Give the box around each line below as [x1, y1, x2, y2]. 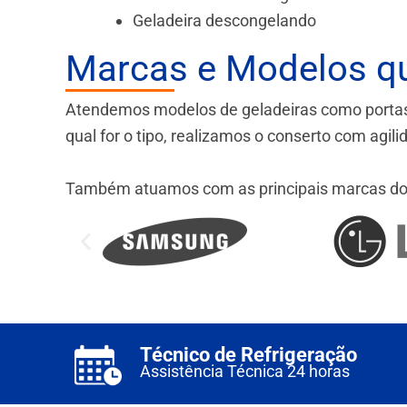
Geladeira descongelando [133, 11, 316, 31]
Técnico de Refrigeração [140, 342, 357, 366]
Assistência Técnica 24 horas [140, 361, 353, 381]
